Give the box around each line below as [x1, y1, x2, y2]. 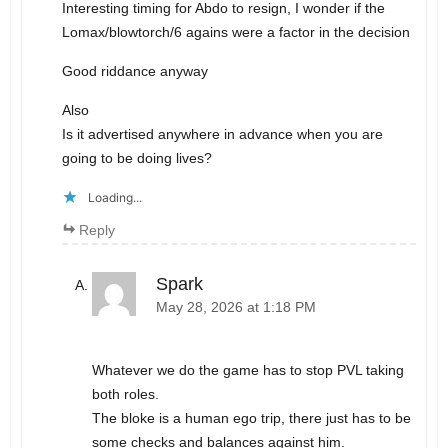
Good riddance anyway [61, 63, 208, 80]
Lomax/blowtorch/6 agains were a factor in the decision [61, 24, 410, 41]
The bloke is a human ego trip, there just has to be [91, 409, 411, 426]
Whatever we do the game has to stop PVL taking [91, 361, 404, 378]
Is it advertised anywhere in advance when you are [61, 126, 383, 143]
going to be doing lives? [61, 150, 212, 167]
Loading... [87, 190, 142, 206]
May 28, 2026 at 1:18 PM [155, 300, 316, 316]
